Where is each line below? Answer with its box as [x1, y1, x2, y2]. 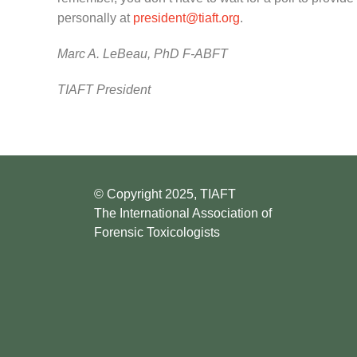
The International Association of [93, 206, 272, 220]
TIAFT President [57, 83, 151, 96]
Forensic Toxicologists [93, 225, 220, 239]
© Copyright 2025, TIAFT [93, 186, 236, 201]
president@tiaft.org [133, 11, 240, 25]
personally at [57, 11, 133, 25]
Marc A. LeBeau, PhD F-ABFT [57, 47, 228, 61]
